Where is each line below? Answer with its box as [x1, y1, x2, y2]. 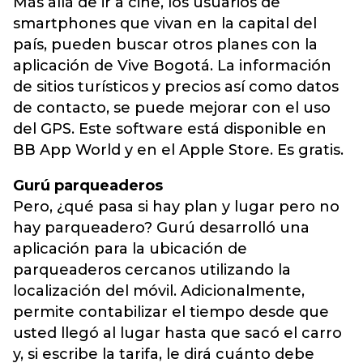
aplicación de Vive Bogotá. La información [13, 57, 331, 75]
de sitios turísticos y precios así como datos [13, 78, 339, 96]
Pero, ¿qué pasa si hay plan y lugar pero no [13, 198, 340, 216]
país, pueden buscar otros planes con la [13, 36, 318, 53]
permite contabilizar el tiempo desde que [13, 303, 329, 321]
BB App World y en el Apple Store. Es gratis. [13, 141, 344, 159]
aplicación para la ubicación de [13, 240, 247, 258]
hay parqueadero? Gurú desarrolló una [13, 219, 310, 237]
